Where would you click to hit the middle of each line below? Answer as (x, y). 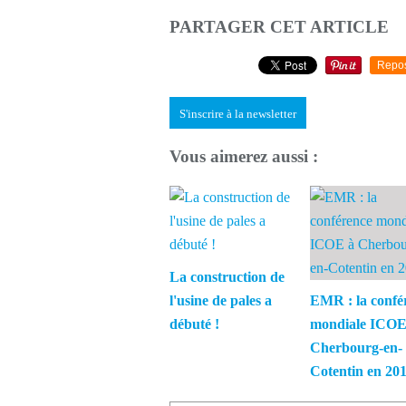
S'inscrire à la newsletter (238, 113)
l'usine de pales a (221, 301)
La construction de (227, 277)
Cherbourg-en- (356, 348)
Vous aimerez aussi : (244, 157)
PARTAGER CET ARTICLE (279, 27)
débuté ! (194, 324)
